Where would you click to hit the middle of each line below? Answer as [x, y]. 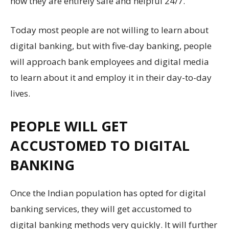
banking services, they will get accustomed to [101, 209]
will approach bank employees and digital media [110, 62]
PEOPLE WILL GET [69, 126]
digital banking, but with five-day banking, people [111, 46]
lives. [20, 93]
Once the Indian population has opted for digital [108, 193]
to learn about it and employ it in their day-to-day [111, 77]
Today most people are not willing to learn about [109, 30]
